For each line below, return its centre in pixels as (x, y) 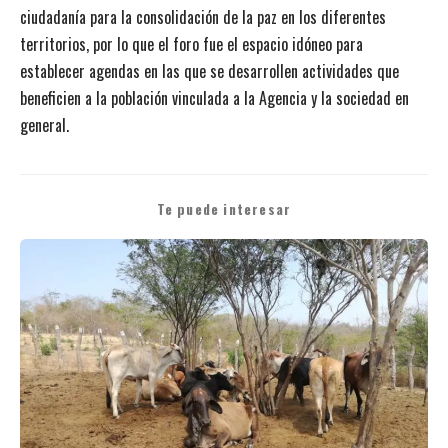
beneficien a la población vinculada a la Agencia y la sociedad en (214, 97)
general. (44, 124)
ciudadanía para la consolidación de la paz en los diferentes (203, 16)
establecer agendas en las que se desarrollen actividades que (209, 70)
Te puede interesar (224, 208)
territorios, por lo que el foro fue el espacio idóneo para (191, 43)
